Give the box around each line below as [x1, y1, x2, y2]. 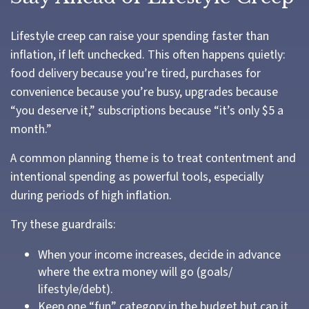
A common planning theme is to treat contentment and [10, 150, 296, 167]
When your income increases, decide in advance [38, 246, 281, 263]
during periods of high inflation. [10, 187, 172, 204]
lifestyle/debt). [38, 281, 113, 298]
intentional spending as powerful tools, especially [10, 168, 263, 186]
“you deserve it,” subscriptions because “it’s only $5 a [10, 102, 283, 119]
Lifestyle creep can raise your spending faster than [10, 28, 269, 45]
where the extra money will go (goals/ [38, 263, 232, 281]
